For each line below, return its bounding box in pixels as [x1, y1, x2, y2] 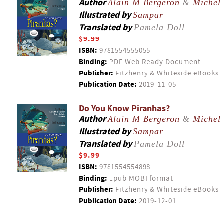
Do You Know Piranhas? [79, 102, 170, 114]
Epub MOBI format [107, 174, 173, 183]
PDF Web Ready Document [107, 57, 201, 67]
